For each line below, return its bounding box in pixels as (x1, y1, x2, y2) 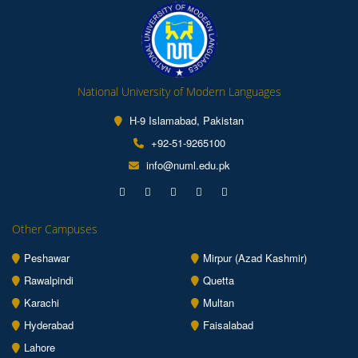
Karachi (24, 295, 59, 310)
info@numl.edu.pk (142, 157, 230, 173)
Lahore (24, 340, 55, 355)
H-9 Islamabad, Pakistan (126, 113, 244, 128)
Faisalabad (203, 317, 253, 332)
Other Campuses (12, 221, 97, 237)
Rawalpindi (24, 272, 74, 288)
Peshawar (24, 250, 70, 265)
